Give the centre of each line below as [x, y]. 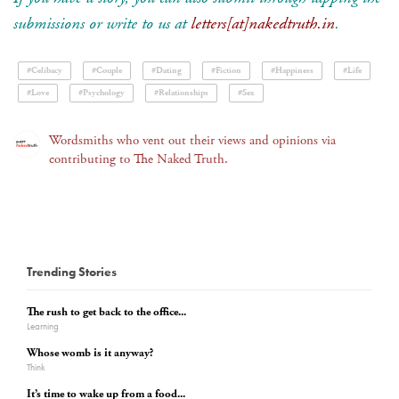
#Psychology [102, 93]
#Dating [167, 70]
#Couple [107, 70]
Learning [43, 326]
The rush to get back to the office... [106, 312]
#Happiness [292, 70]
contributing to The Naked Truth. [138, 159]
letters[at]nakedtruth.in [263, 24]
